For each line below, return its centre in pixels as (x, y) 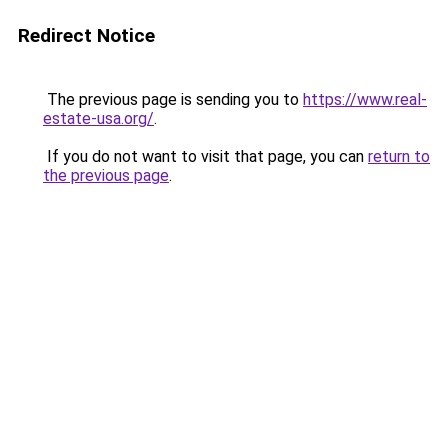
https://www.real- (365, 99)
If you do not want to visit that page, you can (205, 156)
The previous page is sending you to (173, 99)
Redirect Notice (86, 35)
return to (399, 156)
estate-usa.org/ (98, 118)
